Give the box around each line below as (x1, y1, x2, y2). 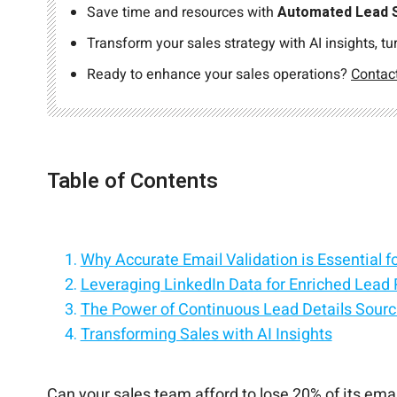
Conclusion (80, 347, 160, 372)
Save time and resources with (87, 2, 277, 24)
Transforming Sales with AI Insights (80, 323, 332, 347)
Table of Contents (47, 166, 218, 198)
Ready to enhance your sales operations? (87, 64, 351, 86)
